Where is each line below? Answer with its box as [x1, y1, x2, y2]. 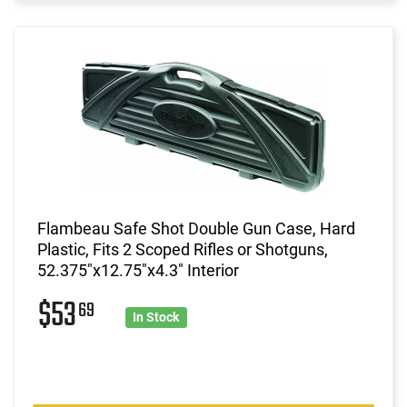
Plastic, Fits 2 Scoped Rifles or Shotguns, [37, 239, 328, 259]
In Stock [133, 309, 180, 324]
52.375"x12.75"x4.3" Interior [37, 260, 239, 280]
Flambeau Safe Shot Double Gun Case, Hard [37, 218, 355, 238]
